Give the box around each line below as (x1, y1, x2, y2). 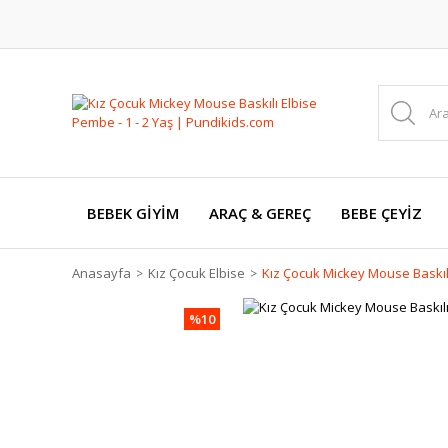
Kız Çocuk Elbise (148, 264, 245, 282)
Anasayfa (72, 264, 131, 282)
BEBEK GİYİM (87, 203, 179, 223)
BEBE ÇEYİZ (341, 203, 422, 223)
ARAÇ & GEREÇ (209, 203, 311, 223)
